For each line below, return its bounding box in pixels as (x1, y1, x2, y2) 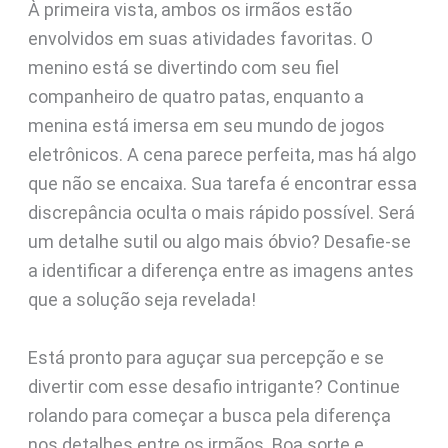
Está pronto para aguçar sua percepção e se (27, 346, 384, 368)
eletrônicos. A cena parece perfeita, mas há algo (27, 144, 416, 165)
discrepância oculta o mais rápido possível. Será (27, 202, 415, 223)
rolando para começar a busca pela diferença (27, 404, 391, 426)
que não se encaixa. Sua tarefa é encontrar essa (27, 173, 417, 194)
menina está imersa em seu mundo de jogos (27, 115, 385, 136)
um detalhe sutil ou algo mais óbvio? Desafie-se (27, 231, 411, 252)
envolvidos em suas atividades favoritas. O (27, 28, 373, 49)
